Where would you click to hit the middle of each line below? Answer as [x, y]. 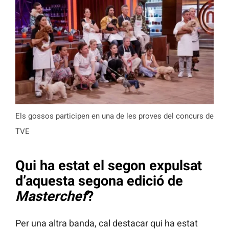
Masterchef [51, 197]
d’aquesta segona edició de [99, 181]
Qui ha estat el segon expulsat [109, 166]
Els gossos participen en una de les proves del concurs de [114, 116]
